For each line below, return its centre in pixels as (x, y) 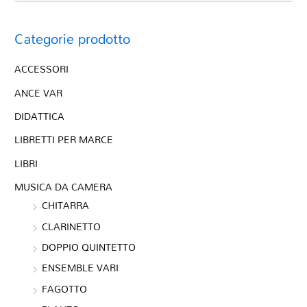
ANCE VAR (39, 93)
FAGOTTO (65, 288)
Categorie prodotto (73, 39)
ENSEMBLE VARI (81, 268)
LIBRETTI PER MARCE (64, 140)
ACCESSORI (42, 69)
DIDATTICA (40, 116)
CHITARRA (66, 206)
